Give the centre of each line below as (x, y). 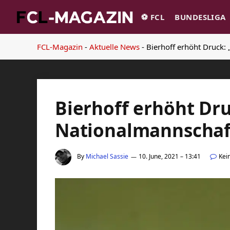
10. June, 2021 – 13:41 (170, 157)
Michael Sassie (107, 157)
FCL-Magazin (60, 47)
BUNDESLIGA (200, 17)
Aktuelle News (114, 47)
